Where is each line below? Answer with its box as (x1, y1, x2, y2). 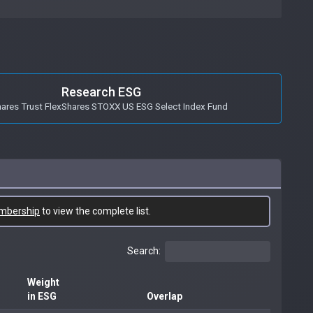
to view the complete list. (40, 205, 151, 217)
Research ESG (61, 84, 141, 99)
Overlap (147, 290, 182, 302)
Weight (27, 276, 59, 288)
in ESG (27, 290, 57, 302)
